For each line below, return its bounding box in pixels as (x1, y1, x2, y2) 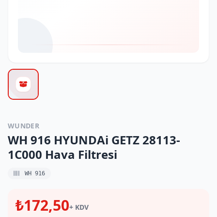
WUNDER (8, 121, 40, 130)
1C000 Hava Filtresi (8, 146, 117, 162)
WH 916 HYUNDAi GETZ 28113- (8, 132, 180, 148)
